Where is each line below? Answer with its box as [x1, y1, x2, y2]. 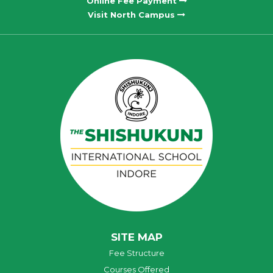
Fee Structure [108, 248, 165, 258]
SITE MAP [110, 231, 163, 244]
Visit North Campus [88, 10, 177, 20]
